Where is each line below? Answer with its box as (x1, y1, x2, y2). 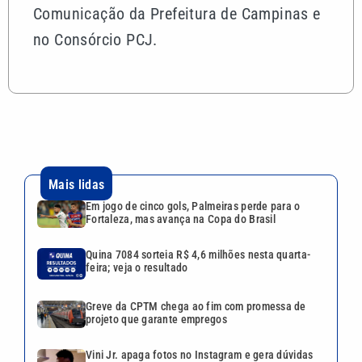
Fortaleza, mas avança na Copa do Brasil (86, 213, 276, 226)
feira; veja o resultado (86, 261, 188, 274)
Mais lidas (48, 177, 105, 193)
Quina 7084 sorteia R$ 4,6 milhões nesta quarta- (86, 248, 311, 261)
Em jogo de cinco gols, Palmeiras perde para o (86, 200, 301, 213)
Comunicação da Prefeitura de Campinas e (33, 4, 321, 24)
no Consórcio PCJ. (33, 30, 158, 50)
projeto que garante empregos (86, 313, 227, 326)
